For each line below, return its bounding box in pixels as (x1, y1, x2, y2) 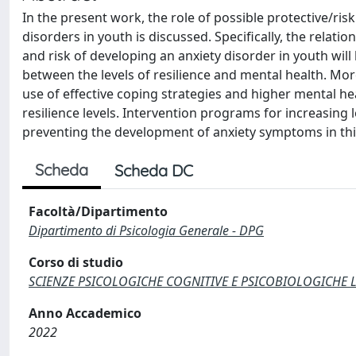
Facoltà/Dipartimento (29, 203, 168, 220)
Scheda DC (114, 161, 193, 180)
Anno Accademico (29, 304, 141, 322)
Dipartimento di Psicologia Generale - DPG (29, 222, 264, 239)
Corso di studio (29, 253, 123, 271)
